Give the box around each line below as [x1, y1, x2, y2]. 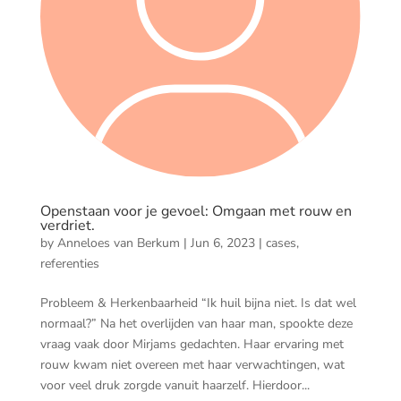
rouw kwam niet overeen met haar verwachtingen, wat [39, 355, 345, 373]
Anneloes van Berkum [56, 234, 180, 252]
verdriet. [39, 215, 95, 235]
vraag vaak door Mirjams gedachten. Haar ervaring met [39, 335, 344, 353]
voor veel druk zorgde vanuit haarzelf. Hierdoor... [39, 376, 310, 394]
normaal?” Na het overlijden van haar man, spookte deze [39, 314, 353, 332]
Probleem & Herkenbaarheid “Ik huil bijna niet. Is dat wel [39, 294, 356, 311]
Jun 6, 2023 [190, 234, 255, 252]
